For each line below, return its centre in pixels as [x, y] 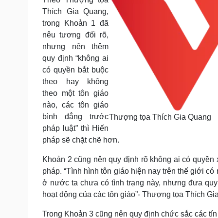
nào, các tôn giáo [75, 105]
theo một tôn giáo [75, 93]
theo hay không [75, 82]
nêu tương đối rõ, [75, 35]
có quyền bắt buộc [75, 70]
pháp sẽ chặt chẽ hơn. [81, 140]
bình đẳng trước [75, 117]
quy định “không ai [75, 58]
